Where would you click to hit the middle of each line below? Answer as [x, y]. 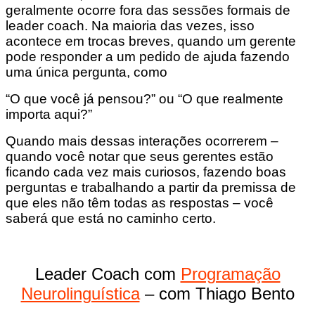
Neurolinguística [80, 294]
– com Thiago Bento [217, 294]
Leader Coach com [108, 274]
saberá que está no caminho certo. [111, 219]
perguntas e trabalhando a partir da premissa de [151, 188]
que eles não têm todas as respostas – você [140, 203]
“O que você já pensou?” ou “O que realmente [144, 99]
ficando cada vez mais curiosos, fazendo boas [146, 172]
